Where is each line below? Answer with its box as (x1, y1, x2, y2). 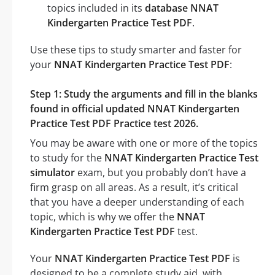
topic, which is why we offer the (30, 209, 177, 223)
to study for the (30, 150, 104, 165)
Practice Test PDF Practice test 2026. (30, 116, 198, 130)
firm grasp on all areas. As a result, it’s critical (30, 180, 238, 194)
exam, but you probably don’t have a (75, 165, 246, 179)
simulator (30, 165, 75, 179)
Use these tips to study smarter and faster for (30, 42, 242, 56)
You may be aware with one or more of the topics (30, 136, 258, 150)
